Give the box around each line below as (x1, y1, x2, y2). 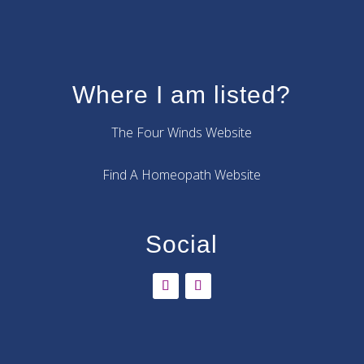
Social (145, 231, 219, 258)
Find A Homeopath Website (102, 166, 262, 184)
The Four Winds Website (111, 123, 253, 142)
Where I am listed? (72, 81, 292, 109)
